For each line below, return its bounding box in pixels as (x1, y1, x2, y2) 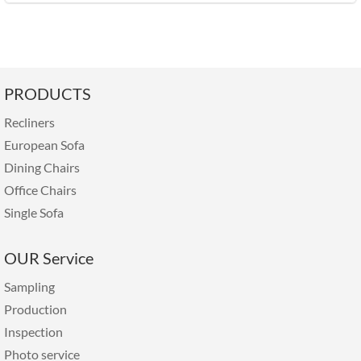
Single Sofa (4, 204, 64, 220)
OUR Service (4, 247, 93, 268)
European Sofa (4, 136, 85, 152)
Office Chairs (4, 181, 77, 197)
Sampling (4, 278, 55, 294)
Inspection (4, 323, 63, 339)
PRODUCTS (4, 83, 91, 103)
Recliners (4, 114, 55, 130)
